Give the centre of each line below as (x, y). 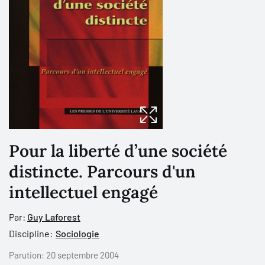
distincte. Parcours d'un (102, 171)
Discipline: (31, 233)
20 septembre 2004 (83, 255)
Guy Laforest (54, 216)
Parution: (28, 255)
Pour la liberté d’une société (118, 151)
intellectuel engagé (83, 192)
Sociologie (77, 233)
